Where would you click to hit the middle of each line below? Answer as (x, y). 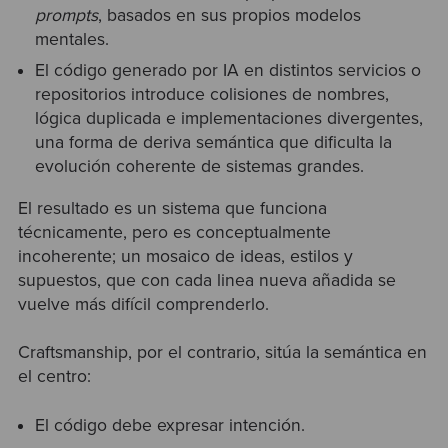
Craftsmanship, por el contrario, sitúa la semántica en (222, 353)
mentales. (72, 40)
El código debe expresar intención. (170, 425)
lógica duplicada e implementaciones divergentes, (229, 119)
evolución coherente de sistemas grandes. (200, 167)
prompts (67, 16)
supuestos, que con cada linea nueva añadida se (206, 281)
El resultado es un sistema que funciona (172, 209)
